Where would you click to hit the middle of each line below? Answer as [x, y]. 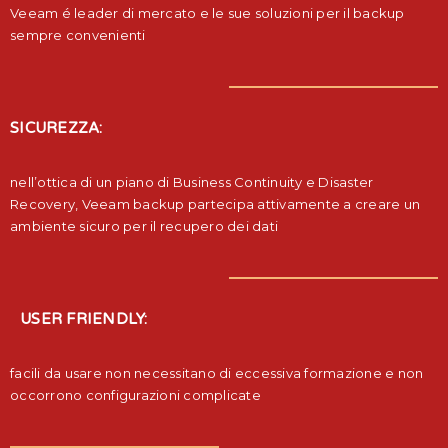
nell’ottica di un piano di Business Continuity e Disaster [192, 181]
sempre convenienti [78, 34]
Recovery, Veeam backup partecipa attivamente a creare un [215, 203]
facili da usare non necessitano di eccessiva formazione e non [217, 372]
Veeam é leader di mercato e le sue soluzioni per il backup [207, 12]
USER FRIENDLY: [84, 318]
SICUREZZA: [56, 127]
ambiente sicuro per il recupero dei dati [144, 225]
